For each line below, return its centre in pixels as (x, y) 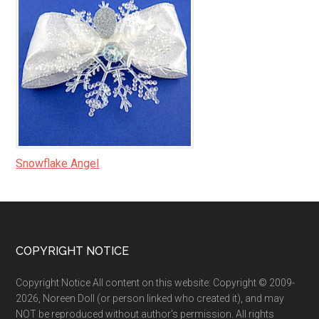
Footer (49, 257)
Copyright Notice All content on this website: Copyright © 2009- (156, 283)
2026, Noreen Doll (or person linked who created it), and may (150, 299)
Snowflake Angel (58, 164)
